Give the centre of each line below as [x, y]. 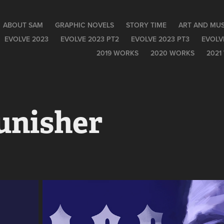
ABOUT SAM [23, 25]
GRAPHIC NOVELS [84, 25]
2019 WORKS [117, 53]
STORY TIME [146, 25]
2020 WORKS [172, 53]
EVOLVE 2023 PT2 [89, 39]
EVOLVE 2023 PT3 [160, 39]
